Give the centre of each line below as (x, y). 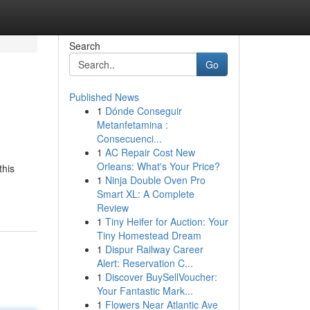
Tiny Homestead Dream (149, 235)
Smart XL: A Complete (145, 194)
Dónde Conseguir (143, 111)
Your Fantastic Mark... (145, 291)
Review (112, 208)
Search (84, 46)
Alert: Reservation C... (145, 263)
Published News (104, 97)
